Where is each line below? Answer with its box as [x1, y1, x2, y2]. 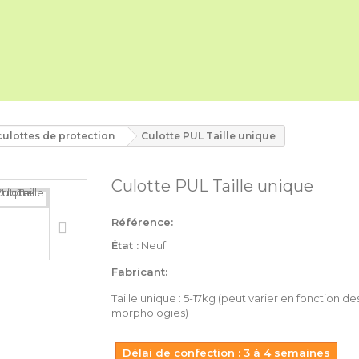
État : [111, 239, 139, 252]
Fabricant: [111, 265, 167, 278]
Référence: [111, 216, 173, 228]
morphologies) [111, 306, 188, 319]
